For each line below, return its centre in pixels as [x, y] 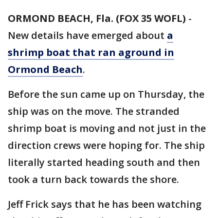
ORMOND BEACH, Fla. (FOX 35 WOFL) [97, 18]
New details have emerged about [87, 35]
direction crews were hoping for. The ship [106, 145]
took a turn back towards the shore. [95, 179]
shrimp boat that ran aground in [91, 52]
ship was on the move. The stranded [94, 111]
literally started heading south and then [104, 162]
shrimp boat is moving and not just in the [107, 128]
